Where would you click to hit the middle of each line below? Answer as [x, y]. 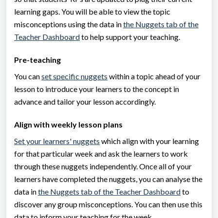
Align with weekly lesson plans [68, 125]
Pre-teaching [37, 60]
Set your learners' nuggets [57, 141]
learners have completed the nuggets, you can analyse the [108, 179]
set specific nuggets [74, 76]
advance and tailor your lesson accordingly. [85, 102]
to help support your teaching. [131, 37]
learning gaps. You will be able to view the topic [92, 12]
